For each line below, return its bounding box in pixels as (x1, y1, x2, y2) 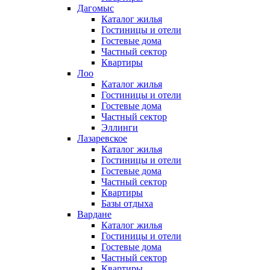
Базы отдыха (101, 198, 153, 209)
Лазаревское (77, 133, 127, 144)
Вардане (77, 209, 111, 220)
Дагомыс (77, 3, 114, 14)
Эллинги (101, 122, 138, 133)
